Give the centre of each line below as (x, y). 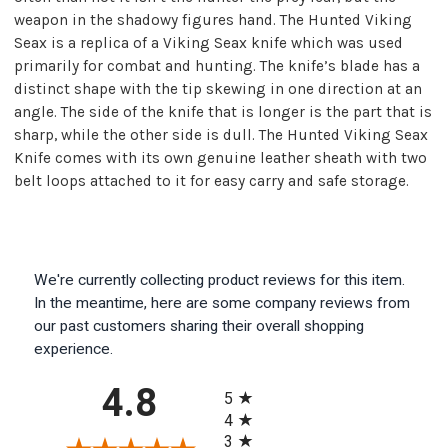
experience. (73, 348)
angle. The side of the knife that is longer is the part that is (223, 111)
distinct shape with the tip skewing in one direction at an (218, 88)
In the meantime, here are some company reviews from (222, 302)
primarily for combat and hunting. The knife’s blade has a (217, 65)
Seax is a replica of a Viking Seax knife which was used (208, 42)
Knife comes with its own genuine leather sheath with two (220, 157)
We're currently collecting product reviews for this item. (219, 279)
